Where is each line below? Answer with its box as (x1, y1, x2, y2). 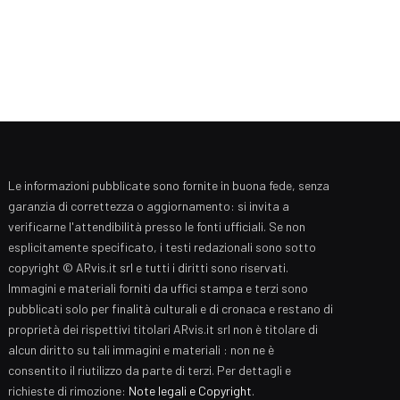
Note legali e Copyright (129, 382, 253, 398)
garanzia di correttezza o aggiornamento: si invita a (8, 197, 290, 213)
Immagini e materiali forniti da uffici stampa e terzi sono (8, 279, 309, 296)
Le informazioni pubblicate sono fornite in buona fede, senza (8, 177, 330, 193)
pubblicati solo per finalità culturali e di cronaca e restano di (8, 300, 334, 316)
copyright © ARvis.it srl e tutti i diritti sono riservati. (8, 259, 289, 275)
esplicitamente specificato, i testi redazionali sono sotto (8, 238, 317, 254)
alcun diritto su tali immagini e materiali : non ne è (8, 341, 275, 357)
